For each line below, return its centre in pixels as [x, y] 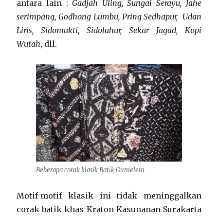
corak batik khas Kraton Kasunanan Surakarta [109, 209]
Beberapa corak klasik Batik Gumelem [90, 170]
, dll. [49, 44]
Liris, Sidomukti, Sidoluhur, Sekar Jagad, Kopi [109, 30]
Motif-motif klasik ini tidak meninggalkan [109, 196]
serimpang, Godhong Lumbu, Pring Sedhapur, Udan [109, 17]
